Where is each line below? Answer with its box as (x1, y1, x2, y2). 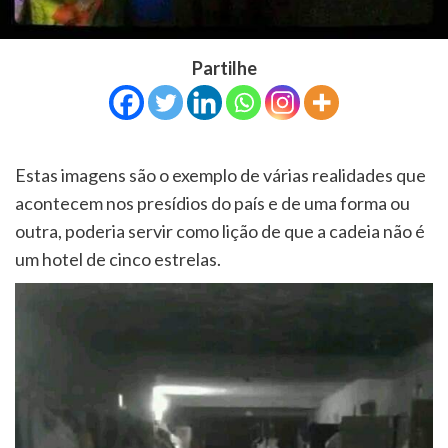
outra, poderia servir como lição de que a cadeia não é (15, 220, 425, 243)
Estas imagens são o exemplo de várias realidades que (15, 164, 426, 187)
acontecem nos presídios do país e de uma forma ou (15, 192, 410, 215)
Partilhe (191, 57, 257, 80)
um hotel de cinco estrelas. (15, 248, 221, 271)
